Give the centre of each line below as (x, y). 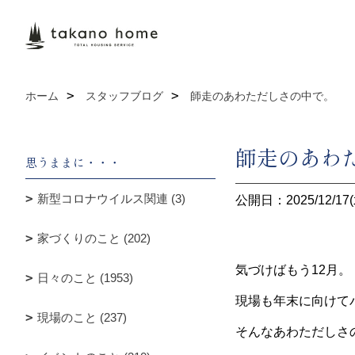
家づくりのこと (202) (94, 238)
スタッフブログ (124, 96)
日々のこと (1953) (85, 278)
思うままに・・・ (73, 162)
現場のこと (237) (82, 317)
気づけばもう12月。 (293, 270)
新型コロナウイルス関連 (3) (111, 198)
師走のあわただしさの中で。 (262, 96)
